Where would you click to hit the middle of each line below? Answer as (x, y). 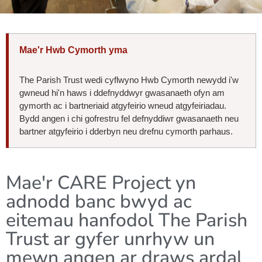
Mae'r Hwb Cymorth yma (73, 50)
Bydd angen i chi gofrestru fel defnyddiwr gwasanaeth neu (129, 119)
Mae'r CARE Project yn (101, 183)
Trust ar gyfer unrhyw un (110, 239)
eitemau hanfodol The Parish (127, 220)
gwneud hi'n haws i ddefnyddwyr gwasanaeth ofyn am (122, 93)
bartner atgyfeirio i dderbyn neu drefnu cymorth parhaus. (126, 132)
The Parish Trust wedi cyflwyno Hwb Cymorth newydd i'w (129, 80)
